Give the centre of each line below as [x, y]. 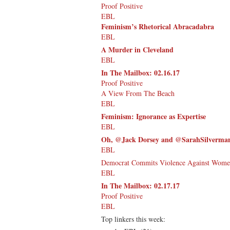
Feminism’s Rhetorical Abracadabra [158, 26]
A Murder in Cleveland [137, 49]
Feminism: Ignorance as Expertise [154, 116]
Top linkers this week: [133, 219]
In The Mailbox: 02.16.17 [140, 72]
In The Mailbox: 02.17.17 [140, 185]
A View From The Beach [138, 93]
